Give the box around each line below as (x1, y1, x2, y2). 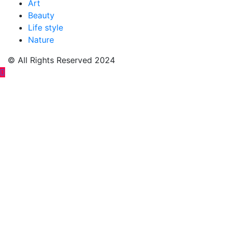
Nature (28, 34, 54, 45)
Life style (28, 22, 63, 33)
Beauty (28, 10, 54, 20)
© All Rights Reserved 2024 (8, 54, 115, 65)
